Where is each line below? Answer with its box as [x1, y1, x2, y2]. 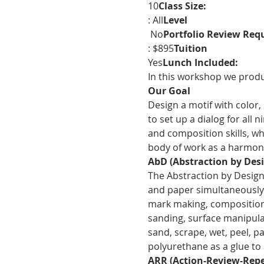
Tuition [173, 42, 207, 55]
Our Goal [147, 84, 190, 97]
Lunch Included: [162, 56, 240, 69]
